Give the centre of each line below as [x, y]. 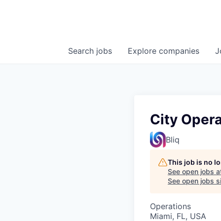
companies [179, 51]
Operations [170, 206]
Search [82, 51]
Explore [143, 51]
